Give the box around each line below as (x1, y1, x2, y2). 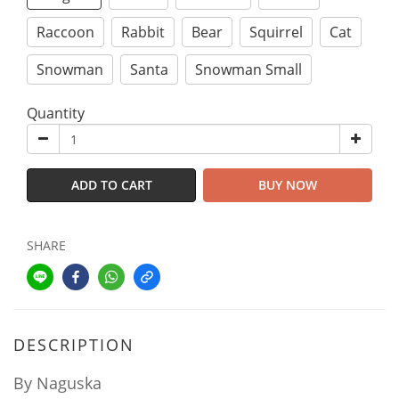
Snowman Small (195, 60, 302, 79)
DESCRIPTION (13, 334, 134, 355)
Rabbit (121, 22, 165, 42)
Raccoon (37, 22, 94, 42)
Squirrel (249, 22, 303, 42)
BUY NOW (258, 176, 317, 193)
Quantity (27, 103, 85, 123)
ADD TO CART (70, 176, 152, 193)
